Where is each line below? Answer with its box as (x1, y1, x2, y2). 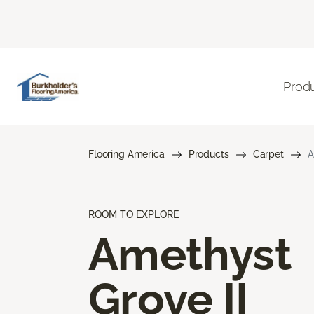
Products (188, 148, 229, 160)
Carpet (252, 148, 284, 160)
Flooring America (88, 148, 165, 160)
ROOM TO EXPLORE (88, 208, 179, 220)
